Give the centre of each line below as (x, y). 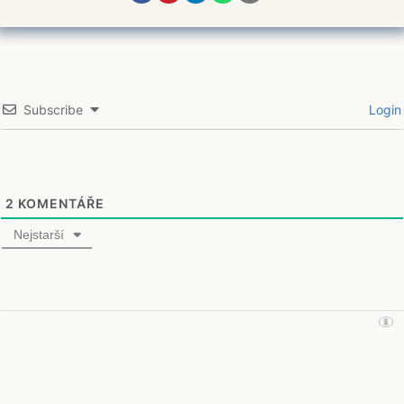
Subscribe (53, 109)
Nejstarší (38, 234)
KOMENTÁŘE (60, 203)
